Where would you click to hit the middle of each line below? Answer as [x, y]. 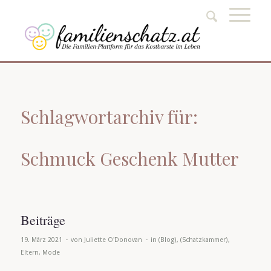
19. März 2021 [41, 240]
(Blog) [167, 240]
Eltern [29, 253]
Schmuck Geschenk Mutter [129, 158]
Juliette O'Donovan [113, 240]
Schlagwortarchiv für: [109, 117]
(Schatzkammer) [204, 240]
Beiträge [43, 220]
